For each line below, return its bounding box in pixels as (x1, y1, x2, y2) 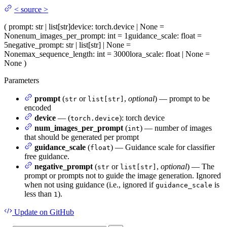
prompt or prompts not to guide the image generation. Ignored (24, 171, 221, 180)
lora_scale (130, 50, 162, 59)
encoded (24, 103, 51, 112)
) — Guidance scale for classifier (110, 143, 215, 152)
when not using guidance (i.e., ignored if (24, 180, 156, 190)
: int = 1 (103, 31, 128, 41)
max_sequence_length (22, 50, 93, 59)
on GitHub (37, 208, 74, 217)
